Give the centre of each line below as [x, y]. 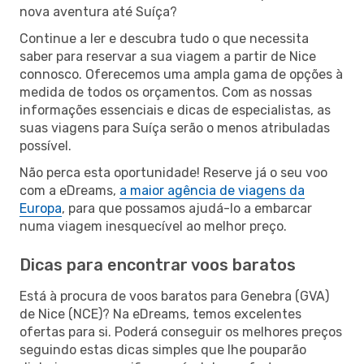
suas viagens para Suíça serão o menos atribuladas [175, 128]
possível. [45, 145]
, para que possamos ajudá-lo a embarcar [187, 208]
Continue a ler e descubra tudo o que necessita [164, 38]
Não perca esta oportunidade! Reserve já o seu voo [173, 172]
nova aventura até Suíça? [98, 11]
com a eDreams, [69, 190]
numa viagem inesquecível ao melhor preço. [153, 226]
